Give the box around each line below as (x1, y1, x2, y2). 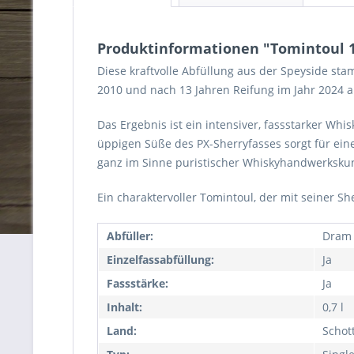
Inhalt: (107, 299, 142, 314)
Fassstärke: (107, 276, 168, 291)
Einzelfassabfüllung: (107, 252, 214, 267)
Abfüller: (107, 228, 153, 243)
